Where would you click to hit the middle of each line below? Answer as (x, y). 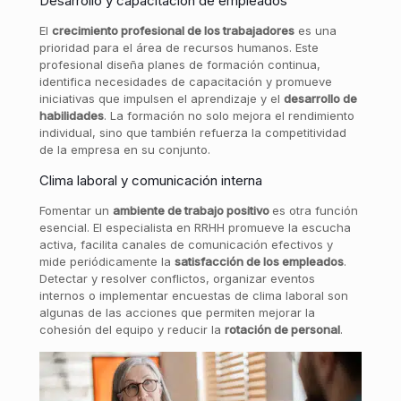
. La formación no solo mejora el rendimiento (229, 115)
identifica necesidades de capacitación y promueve (185, 81)
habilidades (71, 115)
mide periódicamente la (107, 261)
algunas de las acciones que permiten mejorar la (177, 312)
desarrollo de (320, 98)
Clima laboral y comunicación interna (150, 180)
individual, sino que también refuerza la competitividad (192, 132)
